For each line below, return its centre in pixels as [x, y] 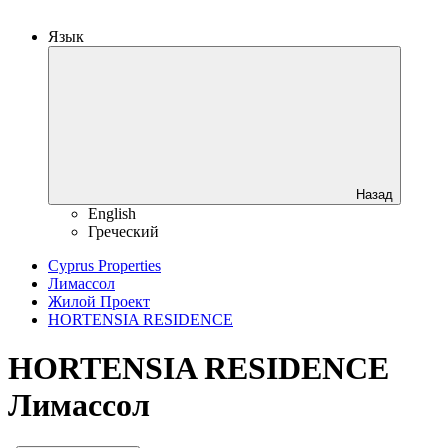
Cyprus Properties [104, 265]
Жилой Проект [99, 301]
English [112, 213]
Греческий [123, 231]
